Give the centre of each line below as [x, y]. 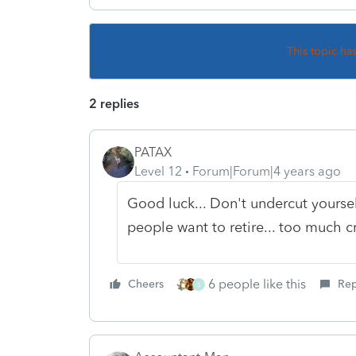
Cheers [146, 284]
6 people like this [257, 284]
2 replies [114, 103]
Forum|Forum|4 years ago [267, 171]
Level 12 [158, 171]
